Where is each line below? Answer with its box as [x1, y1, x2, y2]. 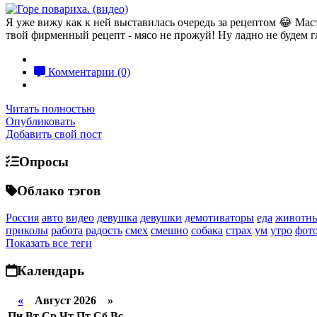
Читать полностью [6, 103, 95, 115]
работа [51, 224, 83, 237]
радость [86, 224, 122, 237]
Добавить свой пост [6, 128, 102, 141]
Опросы [19, 154, 69, 169]
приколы [6, 224, 48, 237]
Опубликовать [6, 115, 75, 128]
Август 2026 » [23, 294, 113, 306]
